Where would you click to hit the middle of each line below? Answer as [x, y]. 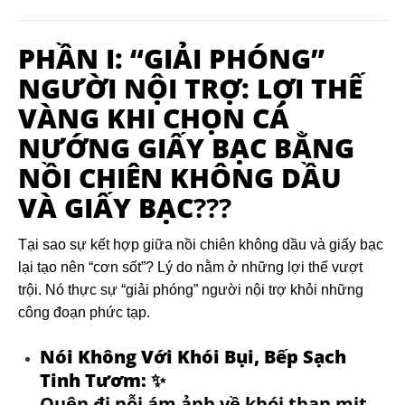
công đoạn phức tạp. [84, 312]
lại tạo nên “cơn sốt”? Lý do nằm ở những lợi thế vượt [190, 267]
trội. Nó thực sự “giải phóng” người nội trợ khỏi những [191, 290]
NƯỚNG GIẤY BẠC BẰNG [186, 148]
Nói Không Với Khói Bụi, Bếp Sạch [193, 357]
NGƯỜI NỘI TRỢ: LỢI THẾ [190, 88]
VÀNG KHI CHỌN [135, 118]
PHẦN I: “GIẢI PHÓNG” [171, 58]
